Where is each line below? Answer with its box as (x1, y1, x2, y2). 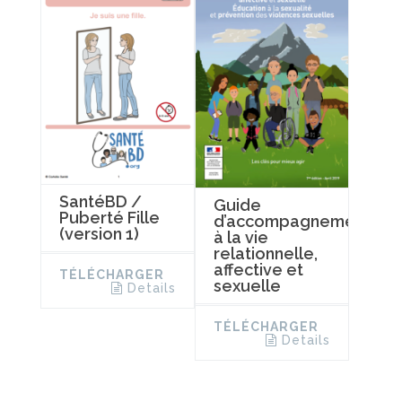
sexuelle (213, 275, 281, 295)
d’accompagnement (213, 211, 371, 231)
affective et (213, 259, 303, 279)
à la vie (213, 227, 268, 247)
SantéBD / (59, 191, 142, 211)
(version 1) (59, 223, 139, 243)
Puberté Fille (59, 207, 160, 227)
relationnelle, (213, 243, 318, 263)
